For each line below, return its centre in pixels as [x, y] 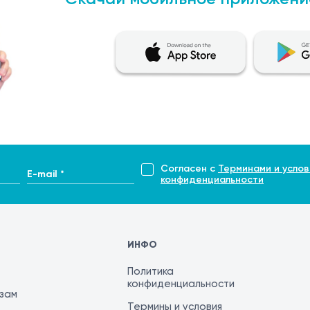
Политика [151, 272]
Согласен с [189, 169]
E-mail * [46, 171]
